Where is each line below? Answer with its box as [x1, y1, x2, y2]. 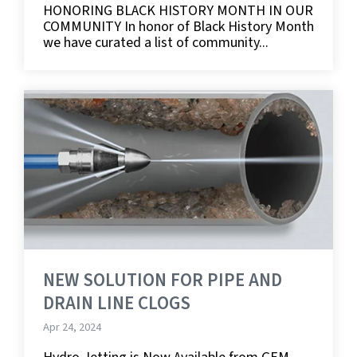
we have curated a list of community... [43, 32, 269, 53]
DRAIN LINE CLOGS [43, 289, 190, 316]
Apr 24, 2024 [43, 318, 104, 335]
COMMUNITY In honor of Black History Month [43, 16, 314, 37]
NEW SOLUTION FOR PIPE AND [43, 266, 282, 293]
